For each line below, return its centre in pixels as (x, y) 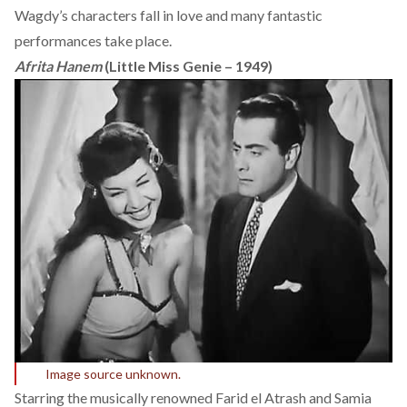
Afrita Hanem (58, 65)
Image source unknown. (113, 373)
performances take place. (93, 40)
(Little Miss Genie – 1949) (187, 65)
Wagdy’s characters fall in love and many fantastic (169, 15)
